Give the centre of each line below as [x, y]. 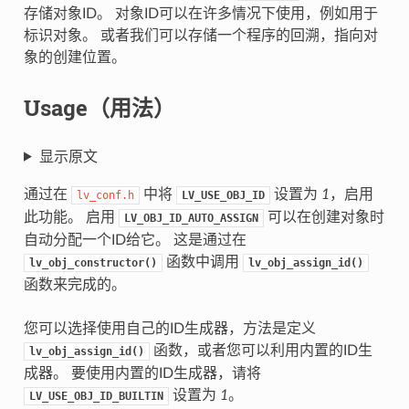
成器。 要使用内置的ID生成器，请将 [142, 373]
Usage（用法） [99, 107]
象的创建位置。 [74, 57]
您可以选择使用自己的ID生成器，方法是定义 [169, 328]
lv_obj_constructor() [93, 262]
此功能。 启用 [71, 217]
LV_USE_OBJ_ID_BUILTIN [96, 396]
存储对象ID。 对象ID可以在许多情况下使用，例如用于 [200, 13]
